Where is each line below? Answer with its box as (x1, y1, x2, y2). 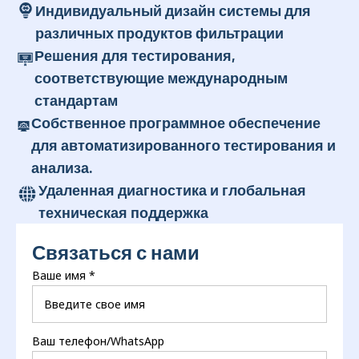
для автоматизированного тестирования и (31, 136, 337, 155)
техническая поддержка (38, 204, 209, 222)
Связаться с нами (32, 240, 200, 264)
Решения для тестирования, (34, 46, 236, 65)
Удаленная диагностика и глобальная (38, 181, 307, 200)
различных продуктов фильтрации (34, 24, 284, 42)
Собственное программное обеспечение (31, 114, 321, 132)
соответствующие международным (34, 69, 288, 87)
